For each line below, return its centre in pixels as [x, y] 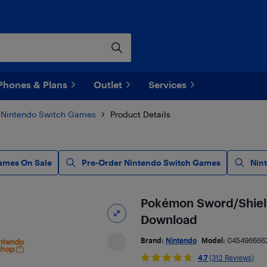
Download [169, 219]
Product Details [140, 114]
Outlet [108, 84]
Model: [214, 240]
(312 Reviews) [231, 257]
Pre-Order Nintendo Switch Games [151, 162]
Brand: [153, 240]
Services [167, 84]
